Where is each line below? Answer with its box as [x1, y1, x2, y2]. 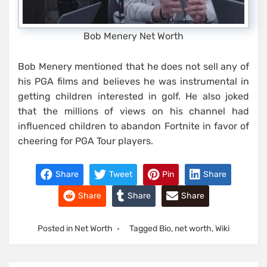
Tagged [129, 223, 159, 234]
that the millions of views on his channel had [18, 105, 249, 117]
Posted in [38, 223, 74, 234]
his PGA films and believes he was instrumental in [18, 76, 249, 88]
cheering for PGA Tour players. [18, 135, 153, 147]
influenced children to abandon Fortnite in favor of [18, 120, 249, 132]
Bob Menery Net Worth [83, 30, 184, 42]
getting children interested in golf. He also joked [18, 91, 249, 103]
